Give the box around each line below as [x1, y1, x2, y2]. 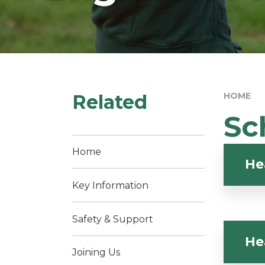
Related [72, 90, 147, 114]
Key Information [72, 179, 148, 191]
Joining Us [72, 247, 120, 258]
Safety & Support [72, 213, 153, 225]
